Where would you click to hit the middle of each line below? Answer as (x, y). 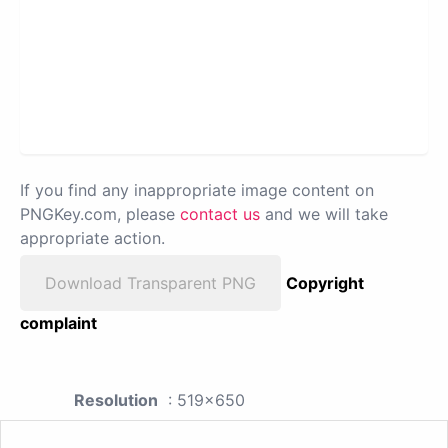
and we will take (324, 214)
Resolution (116, 400)
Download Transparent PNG (150, 283)
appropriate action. (92, 238)
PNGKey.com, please (100, 214)
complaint (58, 323)
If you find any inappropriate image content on (197, 190)
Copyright (325, 283)
